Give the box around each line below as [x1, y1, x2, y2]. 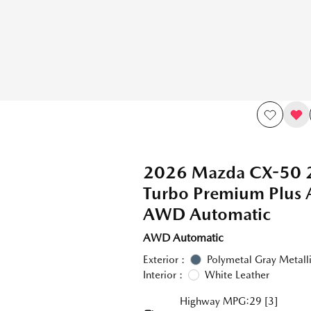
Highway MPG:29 [179, 295, 262, 308]
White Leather [204, 269, 269, 281]
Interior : [142, 269, 183, 281]
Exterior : [142, 253, 185, 266]
